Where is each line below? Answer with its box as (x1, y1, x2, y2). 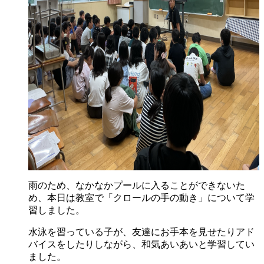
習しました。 (28, 204, 85, 215)
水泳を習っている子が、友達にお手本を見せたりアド (28, 226, 255, 237)
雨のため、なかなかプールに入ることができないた (28, 180, 245, 190)
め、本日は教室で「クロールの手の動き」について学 (28, 192, 255, 203)
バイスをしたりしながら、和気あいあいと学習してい (28, 239, 255, 249)
